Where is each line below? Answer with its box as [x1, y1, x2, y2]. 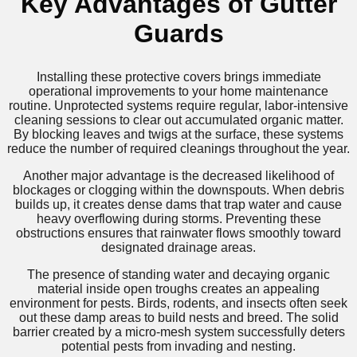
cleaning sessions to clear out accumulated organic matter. [14, 112, 343, 127]
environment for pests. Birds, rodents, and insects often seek [10, 296, 347, 310]
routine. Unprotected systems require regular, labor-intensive [9, 98, 348, 112]
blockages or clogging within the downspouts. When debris [13, 182, 344, 197]
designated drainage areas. [101, 240, 256, 254]
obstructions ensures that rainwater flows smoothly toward [16, 226, 341, 240]
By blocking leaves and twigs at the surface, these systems [14, 127, 343, 141]
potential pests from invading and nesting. [61, 339, 296, 353]
